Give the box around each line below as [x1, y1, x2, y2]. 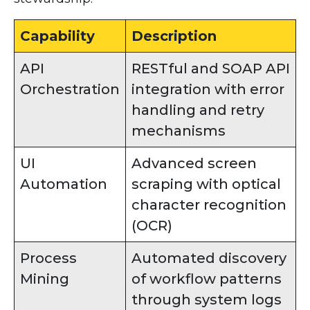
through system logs [131, 291, 282, 308]
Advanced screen [131, 154, 257, 172]
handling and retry [131, 101, 264, 118]
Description [131, 27, 217, 44]
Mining [20, 270, 69, 287]
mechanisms [131, 122, 226, 139]
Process [20, 249, 77, 266]
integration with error [131, 80, 284, 98]
